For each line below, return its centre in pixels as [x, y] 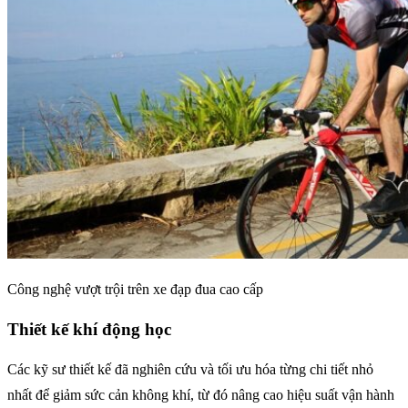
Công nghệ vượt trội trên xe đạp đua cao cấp [135, 290]
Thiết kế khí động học [89, 330]
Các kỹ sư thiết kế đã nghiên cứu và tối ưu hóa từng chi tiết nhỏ [190, 369]
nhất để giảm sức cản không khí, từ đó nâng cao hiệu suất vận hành [201, 394]
